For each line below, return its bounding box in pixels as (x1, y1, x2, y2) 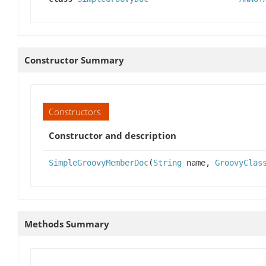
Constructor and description (49, 129, 176, 142)
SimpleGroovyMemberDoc (49, 158, 148, 168)
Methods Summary (24, 218, 109, 230)
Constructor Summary (24, 54, 124, 66)
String (153, 158, 182, 168)
